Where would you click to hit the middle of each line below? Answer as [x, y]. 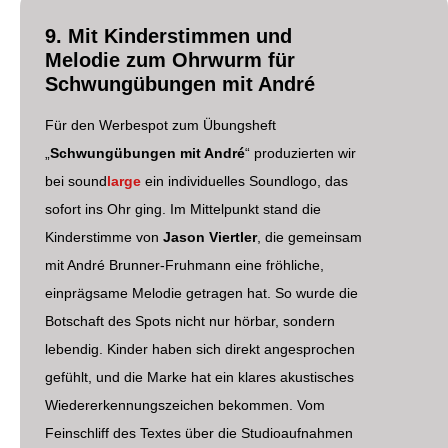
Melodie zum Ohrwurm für [170, 59]
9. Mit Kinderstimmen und [168, 35]
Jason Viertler [210, 236]
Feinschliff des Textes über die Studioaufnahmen [199, 432]
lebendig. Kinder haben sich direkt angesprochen [200, 348]
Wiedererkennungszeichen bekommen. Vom [185, 404]
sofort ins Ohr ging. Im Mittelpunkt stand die [183, 208]
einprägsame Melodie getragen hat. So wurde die [201, 292]
